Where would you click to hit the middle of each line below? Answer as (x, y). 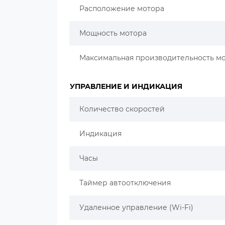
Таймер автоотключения (125, 183)
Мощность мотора (113, 33)
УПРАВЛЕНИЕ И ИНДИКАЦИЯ (126, 86)
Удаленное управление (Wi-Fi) (136, 207)
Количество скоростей (122, 109)
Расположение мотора (122, 9)
